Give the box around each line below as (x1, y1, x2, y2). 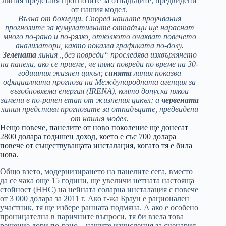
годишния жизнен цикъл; (18, 69, 105, 78)
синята (104, 69, 134, 78)
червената (161, 96, 199, 105)
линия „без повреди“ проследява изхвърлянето (38, 50, 197, 60)
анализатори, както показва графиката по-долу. (15, 41, 184, 50)
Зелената (2, 50, 38, 60)
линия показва (133, 69, 181, 78)
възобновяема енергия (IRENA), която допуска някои (10, 87, 189, 96)
